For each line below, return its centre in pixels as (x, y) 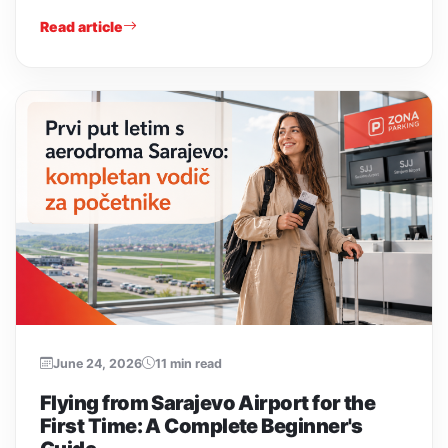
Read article (81, 26)
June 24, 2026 (97, 363)
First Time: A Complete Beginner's (201, 425)
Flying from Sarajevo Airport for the (208, 402)
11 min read (188, 363)
